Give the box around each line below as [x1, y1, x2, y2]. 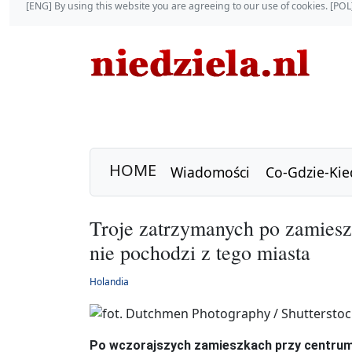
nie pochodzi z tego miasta [90, 239, 310, 266]
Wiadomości [170, 162, 250, 181]
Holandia [90, 275, 129, 288]
